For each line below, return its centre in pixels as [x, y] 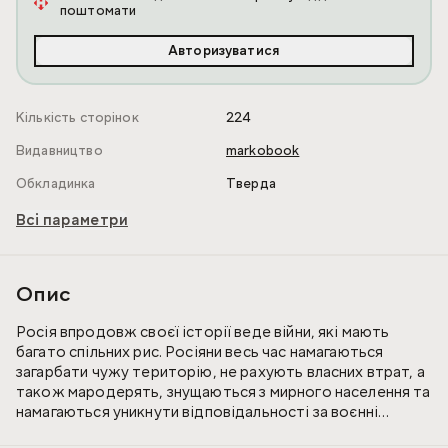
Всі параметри [72, 220]
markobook [263, 151]
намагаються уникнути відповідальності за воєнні [197, 412]
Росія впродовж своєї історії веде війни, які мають [203, 332]
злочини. [47, 432]
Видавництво [59, 151]
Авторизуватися [224, 51]
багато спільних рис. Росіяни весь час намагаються [200, 352]
